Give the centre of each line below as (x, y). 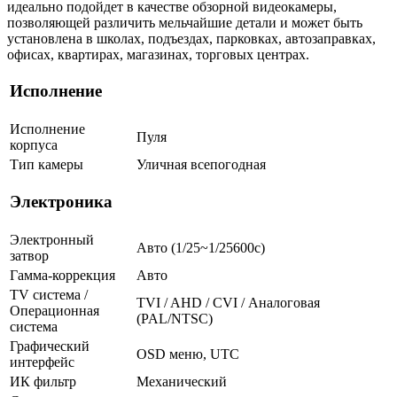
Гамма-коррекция (62, 275)
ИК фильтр (43, 381)
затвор (29, 255)
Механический (182, 381)
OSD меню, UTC (188, 354)
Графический (50, 346)
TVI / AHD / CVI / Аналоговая (228, 302)
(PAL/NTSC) (175, 318)
